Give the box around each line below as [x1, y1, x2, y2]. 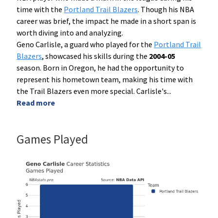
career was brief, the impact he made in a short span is [17, 16, 197, 26]
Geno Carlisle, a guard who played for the [17, 39, 154, 50]
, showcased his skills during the [42, 51, 149, 61]
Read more [17, 98, 55, 108]
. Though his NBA [138, 4, 195, 15]
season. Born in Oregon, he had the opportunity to [17, 63, 184, 73]
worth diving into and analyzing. [17, 28, 124, 38]
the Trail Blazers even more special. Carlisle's [17, 86, 167, 96]
